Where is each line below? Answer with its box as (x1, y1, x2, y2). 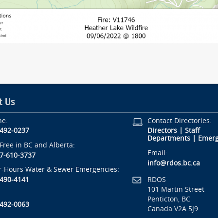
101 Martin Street (147, 185, 204, 194)
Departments (147, 134, 190, 143)
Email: (147, 149, 167, 158)
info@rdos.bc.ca (147, 159, 200, 167)
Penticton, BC (147, 195, 190, 203)
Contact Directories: (147, 116, 212, 125)
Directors (147, 127, 177, 135)
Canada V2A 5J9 (147, 204, 198, 213)
